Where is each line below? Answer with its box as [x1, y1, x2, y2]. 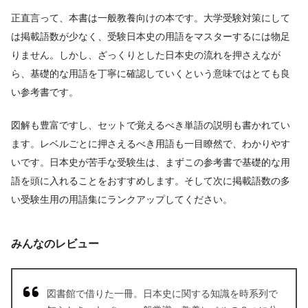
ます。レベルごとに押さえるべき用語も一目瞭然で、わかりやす [11, 138, 290, 150]
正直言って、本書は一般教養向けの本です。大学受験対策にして [11, 12, 290, 23]
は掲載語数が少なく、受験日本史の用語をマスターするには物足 [11, 30, 290, 42]
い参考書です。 [11, 86, 78, 98]
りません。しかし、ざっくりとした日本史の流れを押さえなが [11, 49, 280, 60]
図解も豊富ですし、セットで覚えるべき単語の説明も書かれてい [11, 120, 290, 131]
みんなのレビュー [11, 237, 99, 250]
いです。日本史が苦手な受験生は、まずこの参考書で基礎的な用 [11, 157, 290, 168]
